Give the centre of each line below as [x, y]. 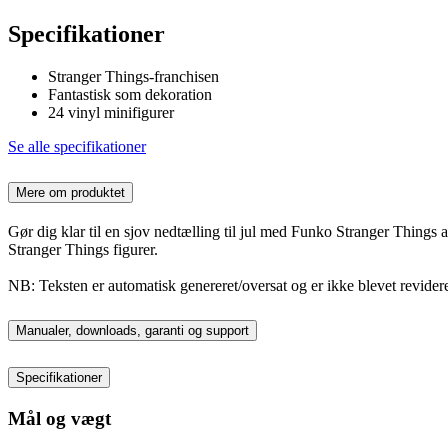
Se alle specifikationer [77, 146]
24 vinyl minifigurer [111, 112]
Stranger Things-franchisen [133, 76]
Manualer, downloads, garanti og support [132, 331]
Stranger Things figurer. [83, 249]
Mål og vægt [59, 419]
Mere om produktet [70, 192]
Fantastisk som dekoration [130, 94]
